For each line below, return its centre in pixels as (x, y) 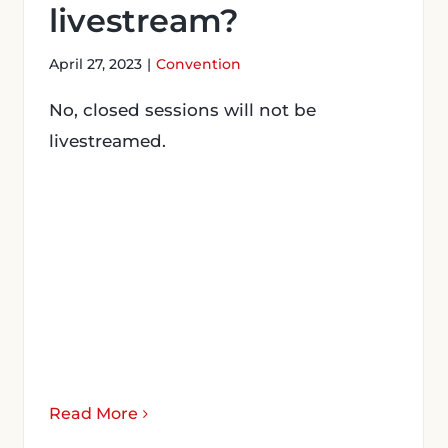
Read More (93, 413)
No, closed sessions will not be (182, 110)
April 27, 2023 (95, 64)
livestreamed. (107, 141)
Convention (198, 64)
